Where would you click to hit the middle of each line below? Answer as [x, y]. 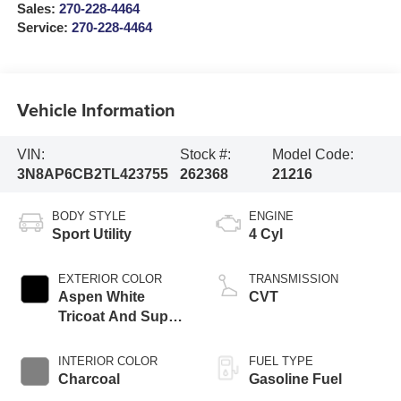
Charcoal [89, 380]
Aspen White [101, 297]
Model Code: [313, 154]
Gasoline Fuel [295, 380]
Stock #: [206, 154]
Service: [44, 28]
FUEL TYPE [281, 362]
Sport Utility [91, 235]
